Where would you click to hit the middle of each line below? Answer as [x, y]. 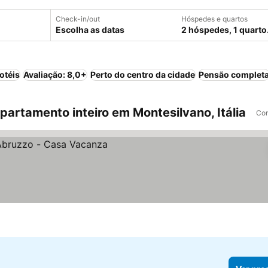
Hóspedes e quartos [214, 19]
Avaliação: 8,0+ [55, 74]
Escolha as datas [90, 30]
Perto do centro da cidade [143, 74]
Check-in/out [78, 19]
